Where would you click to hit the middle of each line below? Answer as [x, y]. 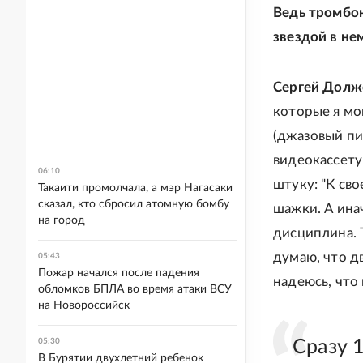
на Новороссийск [84, 305]
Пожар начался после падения [119, 273]
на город [62, 220]
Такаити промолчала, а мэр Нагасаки [135, 188]
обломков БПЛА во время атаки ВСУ [135, 289]
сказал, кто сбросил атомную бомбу [134, 204]
